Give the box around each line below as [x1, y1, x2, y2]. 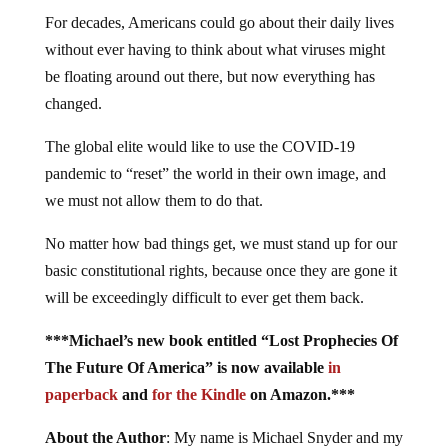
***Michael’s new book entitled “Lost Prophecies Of [44, 332, 398, 350]
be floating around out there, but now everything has [44, 68, 375, 86]
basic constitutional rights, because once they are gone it [44, 262, 397, 280]
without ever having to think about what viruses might [44, 41, 385, 59]
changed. [44, 95, 102, 113]
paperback [44, 386, 118, 404]
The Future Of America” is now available [44, 359, 328, 377]
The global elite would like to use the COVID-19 [44, 138, 355, 156]
